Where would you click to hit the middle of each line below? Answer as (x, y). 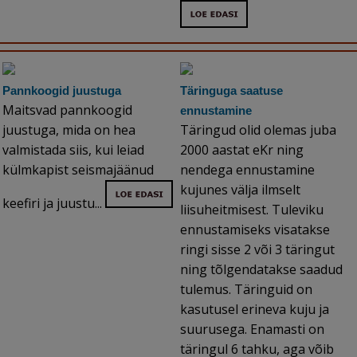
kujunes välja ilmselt (240, 190)
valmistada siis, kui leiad (73, 150)
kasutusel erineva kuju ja (255, 310)
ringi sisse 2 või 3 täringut (257, 250)
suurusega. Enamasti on (252, 330)
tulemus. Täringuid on (246, 290)
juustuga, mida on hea (69, 130)
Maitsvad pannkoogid (67, 110)
